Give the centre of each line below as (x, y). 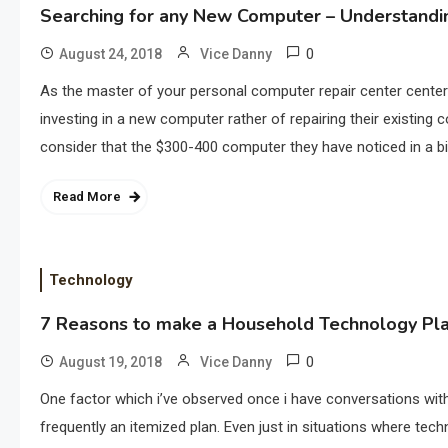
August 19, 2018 (110, 362)
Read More (87, 196)
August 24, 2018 (110, 54)
